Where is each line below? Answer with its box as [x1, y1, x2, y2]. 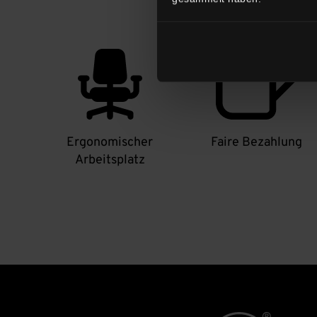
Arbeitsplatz [74, 152, 145, 168]
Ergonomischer [67, 134, 154, 151]
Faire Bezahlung [210, 134, 302, 151]
